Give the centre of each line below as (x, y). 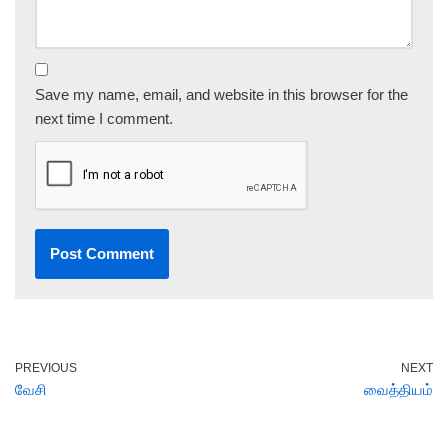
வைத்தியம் (398, 389)
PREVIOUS (46, 368)
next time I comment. (104, 118)
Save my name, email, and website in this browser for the (221, 94)
